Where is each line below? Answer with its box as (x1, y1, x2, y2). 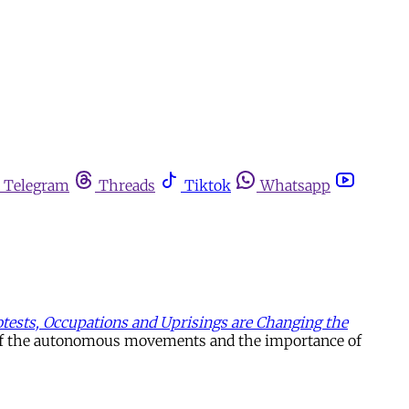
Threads (99, 176, 155, 194)
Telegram (4, 176, 69, 194)
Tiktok (184, 176, 231, 194)
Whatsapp (260, 176, 330, 194)
